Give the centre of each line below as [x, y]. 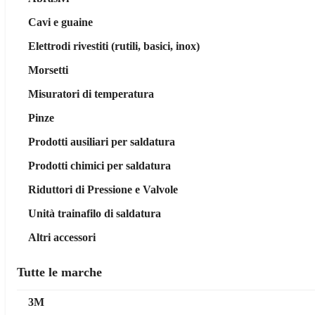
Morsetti [48, 70]
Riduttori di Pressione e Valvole [103, 189]
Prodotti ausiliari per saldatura [102, 142]
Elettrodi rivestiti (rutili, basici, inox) [114, 46]
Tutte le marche [59, 272]
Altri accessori [62, 237]
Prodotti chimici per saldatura [99, 166]
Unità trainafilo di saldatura [95, 213]
